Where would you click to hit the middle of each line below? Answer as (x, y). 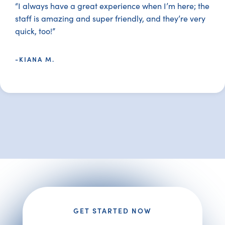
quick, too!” (35, 31)
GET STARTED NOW (113, 210)
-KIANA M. (35, 59)
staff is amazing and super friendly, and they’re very (110, 18)
